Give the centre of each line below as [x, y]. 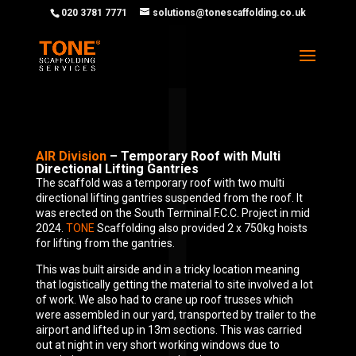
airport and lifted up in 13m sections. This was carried [168, 330]
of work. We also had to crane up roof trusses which [164, 300]
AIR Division [71, 156]
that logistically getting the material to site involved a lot [174, 284]
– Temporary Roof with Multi [193, 156]
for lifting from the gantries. [105, 243]
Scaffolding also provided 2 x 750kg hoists [201, 228]
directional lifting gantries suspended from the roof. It [169, 198]
